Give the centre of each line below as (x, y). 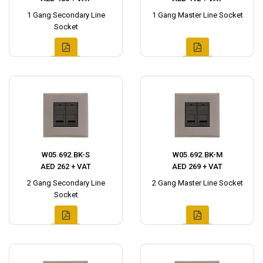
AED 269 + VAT (197, 166)
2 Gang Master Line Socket (197, 183)
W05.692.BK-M (197, 155)
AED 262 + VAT (66, 166)
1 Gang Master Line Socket (197, 15)
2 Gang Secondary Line (66, 183)
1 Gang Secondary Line (66, 15)
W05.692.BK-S (66, 155)
